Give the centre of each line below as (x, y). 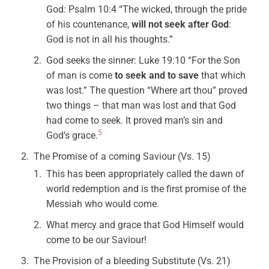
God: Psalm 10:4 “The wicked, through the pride (147, 9)
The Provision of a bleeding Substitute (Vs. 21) (132, 261)
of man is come (81, 75)
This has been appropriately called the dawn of (146, 174)
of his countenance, (89, 24)
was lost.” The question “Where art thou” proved (147, 90)
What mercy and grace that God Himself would (145, 225)
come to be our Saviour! (97, 240)
